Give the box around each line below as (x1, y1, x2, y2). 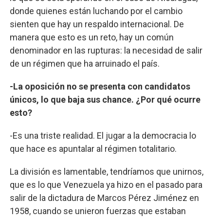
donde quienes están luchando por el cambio (10, 5, 182, 16)
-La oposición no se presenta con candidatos (10, 81, 190, 91)
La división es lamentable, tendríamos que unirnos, (10, 166, 203, 177)
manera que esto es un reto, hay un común (10, 32, 174, 42)
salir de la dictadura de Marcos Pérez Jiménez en (10, 192, 199, 203)
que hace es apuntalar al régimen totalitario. (10, 143, 177, 154)
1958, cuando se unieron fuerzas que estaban (10, 205, 186, 216)
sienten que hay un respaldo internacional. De (10, 18, 184, 29)
